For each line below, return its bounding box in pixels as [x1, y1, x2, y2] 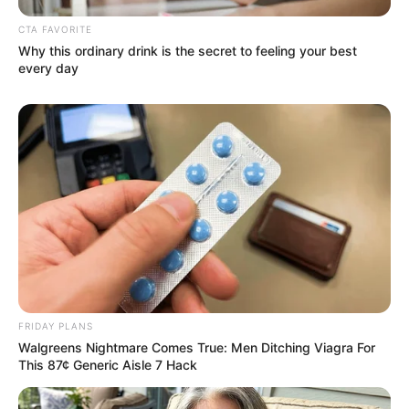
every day [18, 59, 79, 76]
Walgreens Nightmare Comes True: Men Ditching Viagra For [18, 340, 375, 356]
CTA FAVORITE [18, 23, 92, 35]
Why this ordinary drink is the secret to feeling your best [18, 42, 357, 58]
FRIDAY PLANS [18, 320, 93, 332]
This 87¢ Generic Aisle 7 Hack [18, 357, 197, 373]
